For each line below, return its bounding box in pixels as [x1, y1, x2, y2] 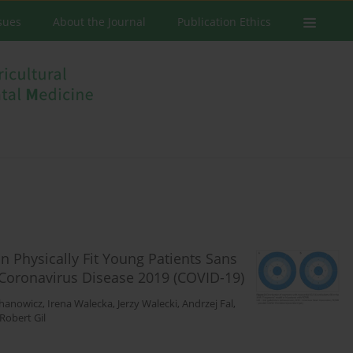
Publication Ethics [177, 14, 271, 29]
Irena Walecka [47, 297, 113, 311]
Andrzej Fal [182, 297, 233, 311]
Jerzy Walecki [117, 297, 177, 311]
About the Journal [53, 14, 146, 29]
